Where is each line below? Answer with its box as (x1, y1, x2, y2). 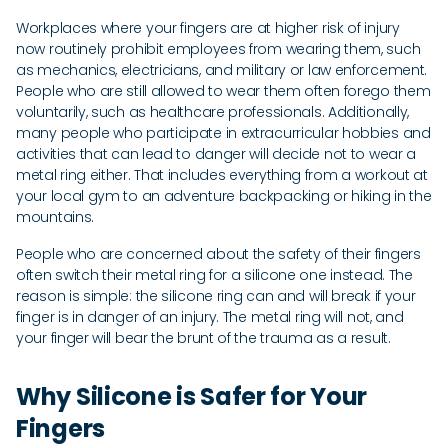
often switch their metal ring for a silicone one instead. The (16, 265, 413, 285)
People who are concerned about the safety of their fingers (16, 244, 421, 264)
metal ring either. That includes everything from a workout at (16, 165, 428, 185)
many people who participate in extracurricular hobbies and (16, 123, 431, 143)
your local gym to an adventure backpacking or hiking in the (16, 186, 432, 206)
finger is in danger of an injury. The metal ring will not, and (16, 307, 404, 327)
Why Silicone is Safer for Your (16, 380, 368, 413)
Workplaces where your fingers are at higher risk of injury (16, 18, 400, 38)
